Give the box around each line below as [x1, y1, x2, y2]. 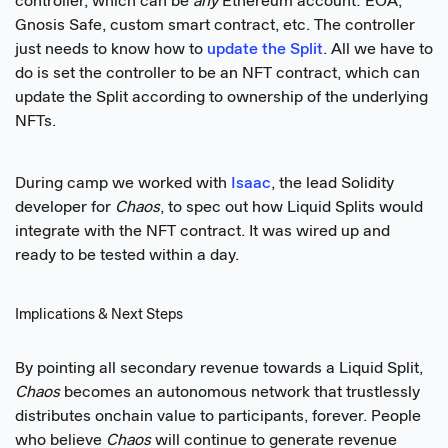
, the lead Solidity [271, 175, 394, 192]
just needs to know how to [15, 42, 207, 59]
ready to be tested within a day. [15, 247, 239, 264]
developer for [15, 199, 115, 216]
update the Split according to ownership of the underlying [15, 90, 428, 107]
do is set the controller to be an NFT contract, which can [15, 66, 420, 83]
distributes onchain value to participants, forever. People [15, 409, 421, 426]
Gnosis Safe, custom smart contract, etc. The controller [15, 18, 415, 35]
